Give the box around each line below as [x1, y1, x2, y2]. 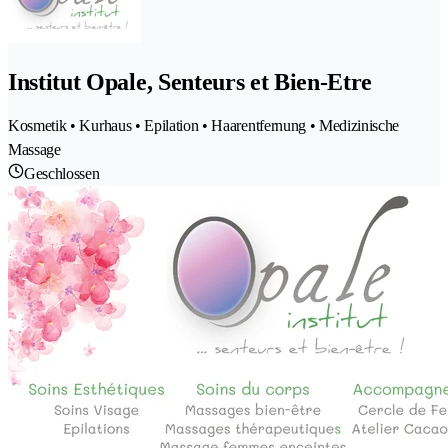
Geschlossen [24, 164, 100, 182]
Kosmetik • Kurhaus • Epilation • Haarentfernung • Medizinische [8, 116, 400, 134]
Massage [8, 140, 61, 158]
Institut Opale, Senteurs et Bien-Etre [8, 68, 373, 95]
